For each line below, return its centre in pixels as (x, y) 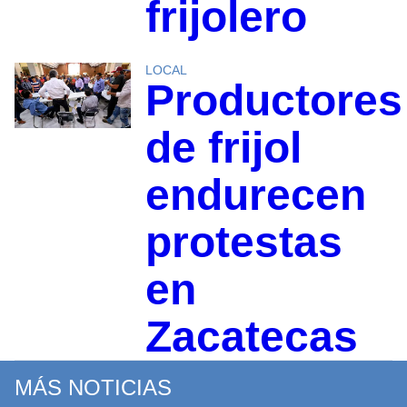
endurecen (255, 194)
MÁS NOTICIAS (93, 387)
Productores (273, 100)
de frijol (223, 147)
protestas (243, 242)
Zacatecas (251, 336)
